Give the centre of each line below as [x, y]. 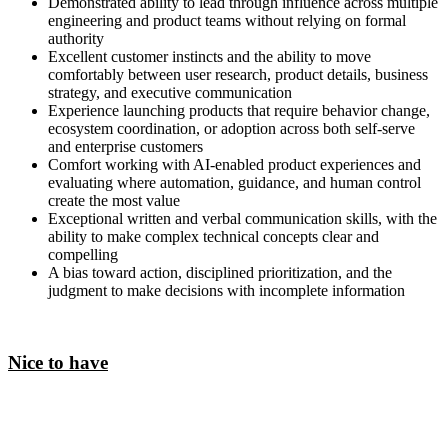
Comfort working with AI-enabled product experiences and [234, 164]
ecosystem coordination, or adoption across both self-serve [231, 128]
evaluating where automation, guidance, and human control [234, 182]
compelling [83, 254]
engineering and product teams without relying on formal [227, 20]
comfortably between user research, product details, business [238, 74]
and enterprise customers [125, 146]
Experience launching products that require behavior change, [239, 110]
